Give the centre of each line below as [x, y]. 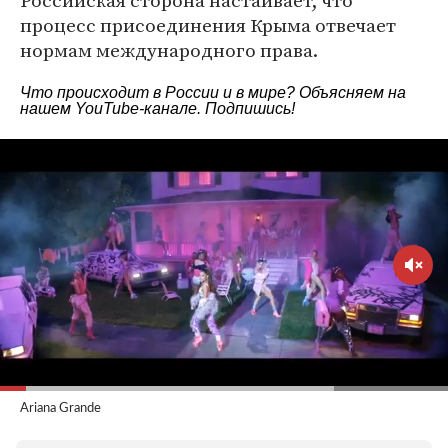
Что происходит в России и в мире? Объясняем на [213, 92]
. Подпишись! [246, 108]
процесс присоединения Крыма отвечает [208, 25]
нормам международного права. [169, 50]
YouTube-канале [136, 108]
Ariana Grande [60, 408]
